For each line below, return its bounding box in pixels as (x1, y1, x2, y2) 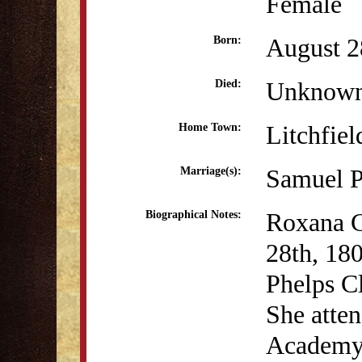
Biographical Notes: (145, 208, 242, 221)
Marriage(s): (180, 165, 242, 177)
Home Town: (179, 121, 242, 133)
